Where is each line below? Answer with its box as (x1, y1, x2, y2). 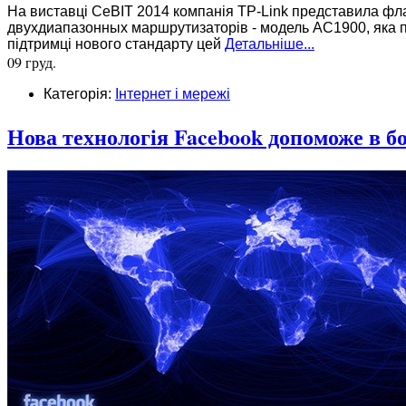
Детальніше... (225, 36, 314, 53)
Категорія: (43, 86, 115, 102)
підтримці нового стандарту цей (7, 36, 225, 53)
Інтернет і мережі (115, 86, 230, 102)
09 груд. (7, 53, 56, 72)
